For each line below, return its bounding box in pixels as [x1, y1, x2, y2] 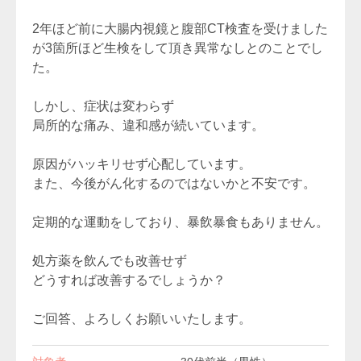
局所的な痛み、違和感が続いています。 [32, 118, 264, 132]
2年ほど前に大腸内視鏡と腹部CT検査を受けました [32, 22, 328, 35]
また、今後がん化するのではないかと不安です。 [32, 176, 316, 190]
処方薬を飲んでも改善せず [32, 254, 187, 268]
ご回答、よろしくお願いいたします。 [32, 312, 251, 326]
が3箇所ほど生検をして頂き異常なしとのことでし [32, 41, 323, 55]
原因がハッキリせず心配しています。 [32, 157, 251, 171]
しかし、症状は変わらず [32, 99, 174, 113]
